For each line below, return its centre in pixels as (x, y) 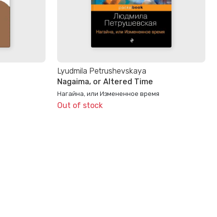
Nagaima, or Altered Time (105, 81)
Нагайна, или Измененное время (108, 93)
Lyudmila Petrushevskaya (102, 71)
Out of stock (80, 106)
